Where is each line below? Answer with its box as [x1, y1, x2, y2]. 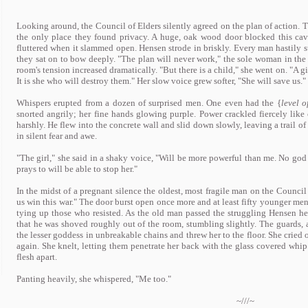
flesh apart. [16, 252, 57, 262]
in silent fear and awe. [16, 131, 97, 141]
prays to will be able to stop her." [16, 164, 137, 174]
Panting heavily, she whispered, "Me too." [16, 274, 171, 284]
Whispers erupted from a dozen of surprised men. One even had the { [16, 98, 281, 108]
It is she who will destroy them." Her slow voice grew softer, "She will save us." [16, 76, 306, 86]
